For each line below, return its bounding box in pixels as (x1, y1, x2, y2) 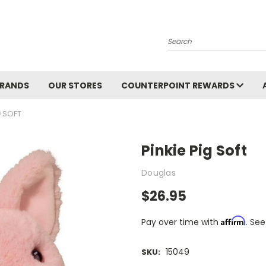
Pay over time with (141, 216, 221, 228)
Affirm (221, 215, 246, 226)
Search (167, 30, 197, 42)
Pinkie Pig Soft (141, 141, 247, 160)
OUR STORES (48, 80, 102, 91)
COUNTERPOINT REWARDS (121, 80, 236, 91)
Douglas (141, 166, 176, 179)
